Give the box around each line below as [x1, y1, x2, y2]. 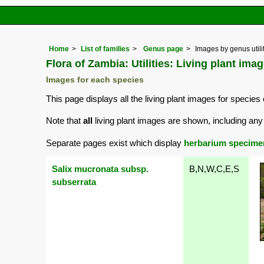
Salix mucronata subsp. [52, 163, 148, 174]
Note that [46, 115, 83, 126]
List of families [81, 45, 130, 54]
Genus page [143, 45, 183, 54]
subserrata [52, 176, 96, 187]
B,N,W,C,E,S [189, 163, 239, 174]
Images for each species [46, 75, 144, 85]
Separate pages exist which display [46, 137, 184, 148]
